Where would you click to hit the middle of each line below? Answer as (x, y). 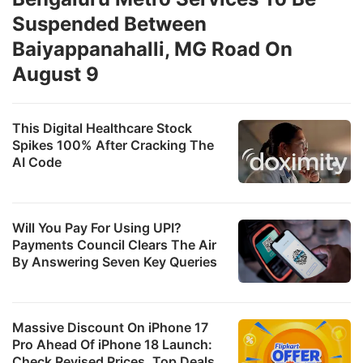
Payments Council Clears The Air (114, 244)
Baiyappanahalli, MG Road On (152, 49)
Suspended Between (109, 23)
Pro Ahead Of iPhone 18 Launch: (112, 344)
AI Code (37, 162)
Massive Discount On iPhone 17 (110, 327)
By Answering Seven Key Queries (115, 261)
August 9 (56, 74)
